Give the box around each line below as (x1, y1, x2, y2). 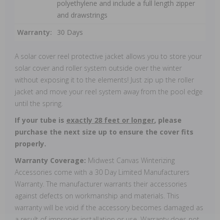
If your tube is (15, 115, 66, 125)
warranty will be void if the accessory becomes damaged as (15, 203, 203, 212)
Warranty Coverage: (15, 156, 88, 165)
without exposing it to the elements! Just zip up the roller (15, 75, 194, 84)
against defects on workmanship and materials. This (15, 191, 179, 200)
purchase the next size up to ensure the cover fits (15, 127, 193, 137)
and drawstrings (57, 10, 108, 20)
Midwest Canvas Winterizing (88, 156, 175, 165)
